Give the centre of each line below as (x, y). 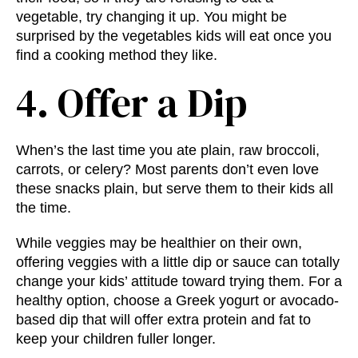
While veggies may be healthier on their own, (159, 243)
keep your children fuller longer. (116, 339)
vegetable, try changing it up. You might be (151, 17)
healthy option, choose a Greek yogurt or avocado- (177, 301)
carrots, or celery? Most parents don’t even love (167, 170)
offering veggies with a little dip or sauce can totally (178, 263)
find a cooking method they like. (117, 56)
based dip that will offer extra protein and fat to (163, 320)
